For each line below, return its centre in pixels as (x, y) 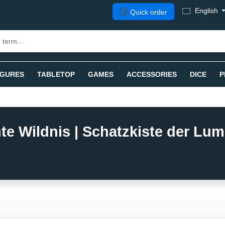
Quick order (147, 12)
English (206, 10)
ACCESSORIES (152, 74)
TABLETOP (56, 74)
